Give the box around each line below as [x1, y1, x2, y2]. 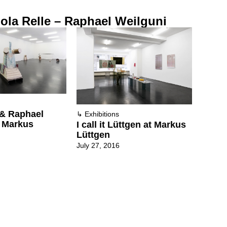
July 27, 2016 [76, 141, 120, 150]
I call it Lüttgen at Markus [76, 120, 186, 130]
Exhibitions [84, 110, 119, 119]
